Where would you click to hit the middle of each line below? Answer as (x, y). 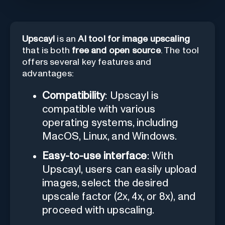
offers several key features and (87, 62)
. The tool (180, 50)
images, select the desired (105, 183)
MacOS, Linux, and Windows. (110, 136)
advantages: (48, 74)
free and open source (116, 50)
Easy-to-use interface (95, 156)
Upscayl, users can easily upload (120, 169)
